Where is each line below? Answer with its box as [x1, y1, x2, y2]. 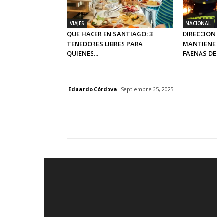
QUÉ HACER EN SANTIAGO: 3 [67, 30, 153, 39]
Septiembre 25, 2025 [121, 85, 173, 93]
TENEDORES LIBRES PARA [67, 39, 143, 48]
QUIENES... [67, 49, 98, 58]
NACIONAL [185, 20, 211, 27]
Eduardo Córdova [68, 85, 117, 93]
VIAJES [70, 20, 84, 27]
